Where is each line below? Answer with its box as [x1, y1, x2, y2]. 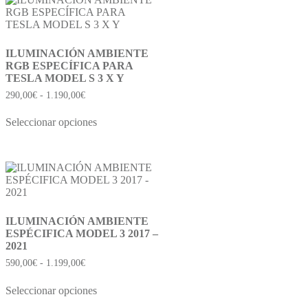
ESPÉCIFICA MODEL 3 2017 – [5, 228, 158, 240]
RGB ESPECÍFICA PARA [5, 59, 133, 71]
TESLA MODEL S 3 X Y [5, 71, 124, 84]
